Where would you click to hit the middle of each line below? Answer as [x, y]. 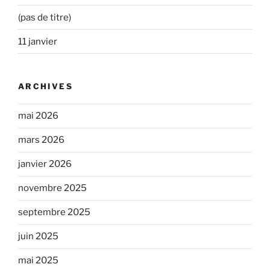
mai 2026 [38, 116]
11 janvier [38, 41]
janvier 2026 [45, 164]
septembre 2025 [54, 212]
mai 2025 [38, 261]
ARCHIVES [46, 86]
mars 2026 [41, 140]
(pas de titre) [45, 17]
